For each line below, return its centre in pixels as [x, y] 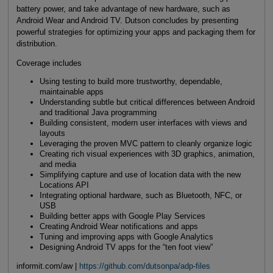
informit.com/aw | [48, 266]
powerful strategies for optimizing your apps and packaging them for [136, 32]
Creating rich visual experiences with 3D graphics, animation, [147, 154]
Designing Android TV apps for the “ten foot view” [126, 247]
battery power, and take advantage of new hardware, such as [123, 9]
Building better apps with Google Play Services [122, 216]
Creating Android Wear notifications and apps [119, 227]
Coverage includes [49, 63]
